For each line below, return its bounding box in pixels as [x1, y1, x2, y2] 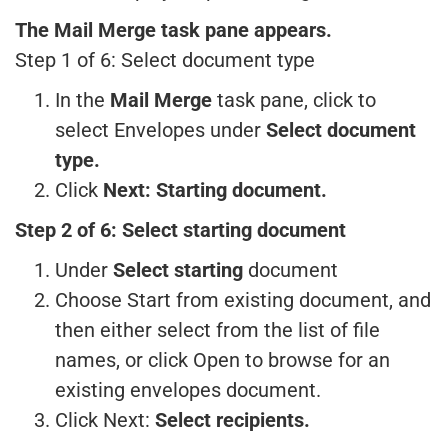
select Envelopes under [55, 118, 266, 142]
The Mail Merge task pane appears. [15, 18, 332, 42]
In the [55, 88, 110, 112]
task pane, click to [212, 88, 376, 112]
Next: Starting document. [103, 178, 327, 202]
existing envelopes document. [55, 378, 321, 402]
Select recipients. [155, 408, 310, 432]
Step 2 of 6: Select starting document [15, 218, 346, 242]
